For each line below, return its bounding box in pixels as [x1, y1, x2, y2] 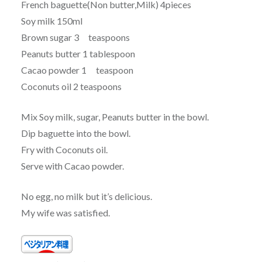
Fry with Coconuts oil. [20, 144, 108, 156]
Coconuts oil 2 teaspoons [20, 81, 122, 92]
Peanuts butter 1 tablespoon [20, 48, 135, 60]
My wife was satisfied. [20, 207, 110, 219]
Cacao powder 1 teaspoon [20, 64, 133, 76]
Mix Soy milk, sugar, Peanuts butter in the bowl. [20, 111, 209, 123]
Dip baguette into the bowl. [20, 127, 130, 139]
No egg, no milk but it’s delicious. [20, 191, 152, 202]
